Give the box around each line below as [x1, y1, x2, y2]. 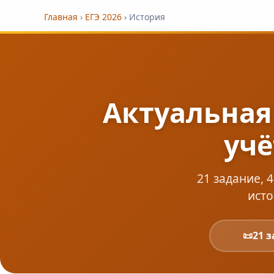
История [129, 11, 165, 23]
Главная [44, 11, 78, 23]
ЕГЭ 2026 [85, 11, 122, 23]
